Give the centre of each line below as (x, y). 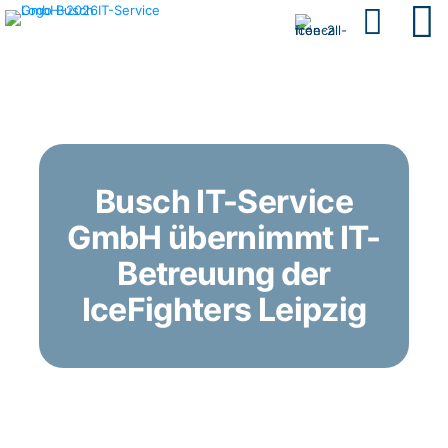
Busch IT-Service (224, 201)
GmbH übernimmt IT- (224, 237)
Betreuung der (224, 273)
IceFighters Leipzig (224, 309)
